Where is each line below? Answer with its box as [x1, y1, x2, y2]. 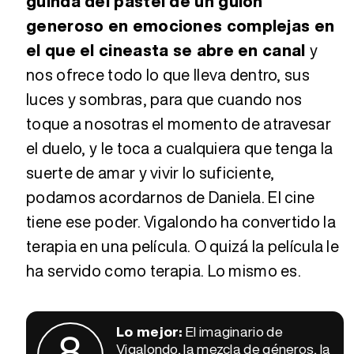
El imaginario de [186, 320, 283, 341]
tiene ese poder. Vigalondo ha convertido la [26, 209, 336, 233]
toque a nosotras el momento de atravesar [26, 111, 331, 135]
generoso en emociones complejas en [26, 13, 335, 37]
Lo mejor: [116, 320, 186, 341]
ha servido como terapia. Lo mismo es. [26, 258, 302, 282]
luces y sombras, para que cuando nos [26, 87, 303, 111]
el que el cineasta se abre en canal [26, 38, 310, 62]
